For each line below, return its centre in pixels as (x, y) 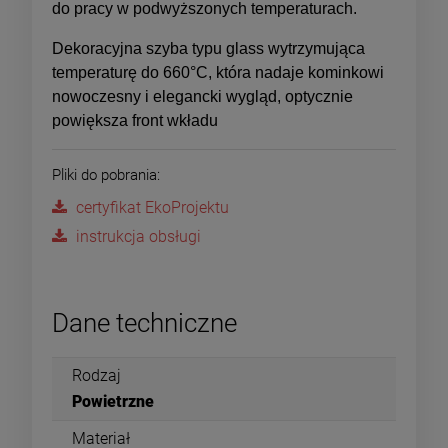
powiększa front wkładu (135, 120)
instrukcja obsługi (138, 236)
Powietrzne (113, 401)
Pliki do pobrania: (106, 174)
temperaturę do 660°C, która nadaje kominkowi (218, 72)
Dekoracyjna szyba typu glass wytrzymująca (208, 48)
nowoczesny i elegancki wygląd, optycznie (202, 96)
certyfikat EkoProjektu (152, 207)
